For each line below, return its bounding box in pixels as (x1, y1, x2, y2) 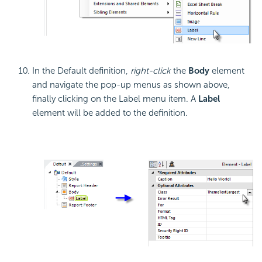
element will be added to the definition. (32, 107, 188, 118)
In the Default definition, (32, 65, 128, 76)
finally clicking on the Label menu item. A (32, 93, 198, 104)
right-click (128, 65, 171, 76)
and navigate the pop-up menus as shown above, (32, 79, 230, 90)
